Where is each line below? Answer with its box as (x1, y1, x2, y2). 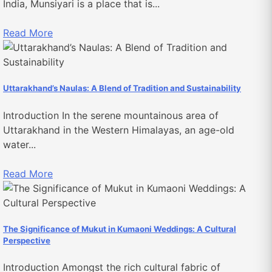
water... (3, 138, 36, 151)
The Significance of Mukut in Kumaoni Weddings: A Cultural (3, 223, 236, 234)
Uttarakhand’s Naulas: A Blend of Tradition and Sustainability (3, 83, 241, 93)
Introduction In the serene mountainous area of (3, 109, 219, 121)
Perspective (3, 235, 50, 245)
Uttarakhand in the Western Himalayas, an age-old (3, 123, 234, 136)
